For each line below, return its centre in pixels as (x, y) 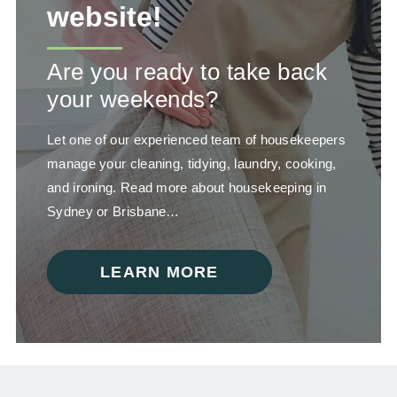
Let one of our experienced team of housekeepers (197, 140)
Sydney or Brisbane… (113, 212)
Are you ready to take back (187, 72)
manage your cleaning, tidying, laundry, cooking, (192, 164)
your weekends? (133, 100)
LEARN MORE (160, 272)
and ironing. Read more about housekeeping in (187, 188)
